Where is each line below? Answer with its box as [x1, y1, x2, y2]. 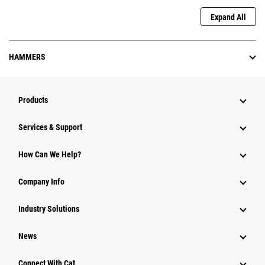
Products [18, 95, 48, 105]
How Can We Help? [18, 150, 81, 160]
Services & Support [18, 122, 82, 132]
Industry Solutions [18, 204, 79, 214]
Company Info [18, 177, 64, 187]
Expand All [211, 12, 246, 22]
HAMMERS [9, 52, 46, 62]
